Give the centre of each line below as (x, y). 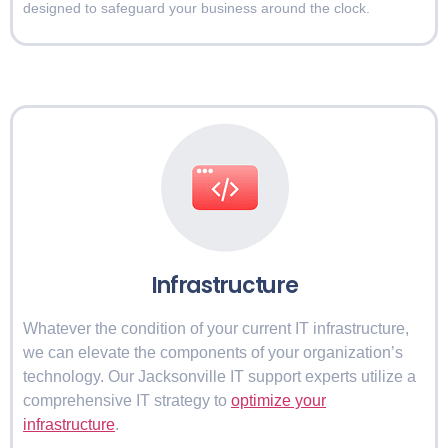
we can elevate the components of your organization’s (213, 353)
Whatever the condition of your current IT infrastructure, (216, 329)
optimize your (278, 401)
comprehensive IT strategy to (127, 401)
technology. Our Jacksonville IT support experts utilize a (219, 377)
